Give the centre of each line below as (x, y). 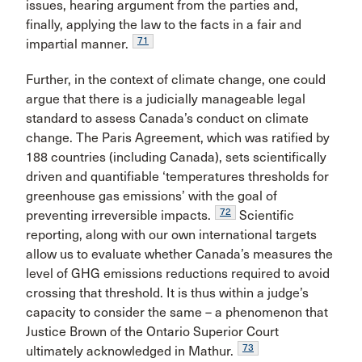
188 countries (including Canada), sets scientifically (176, 158)
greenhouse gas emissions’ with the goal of (152, 196)
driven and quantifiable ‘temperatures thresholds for (177, 177)
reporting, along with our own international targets (171, 235)
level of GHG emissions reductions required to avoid (178, 274)
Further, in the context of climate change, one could (176, 80)
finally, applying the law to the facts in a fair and (164, 25)
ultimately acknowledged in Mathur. (130, 351)
